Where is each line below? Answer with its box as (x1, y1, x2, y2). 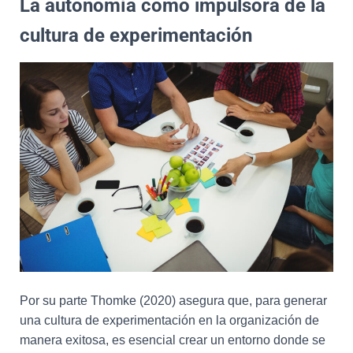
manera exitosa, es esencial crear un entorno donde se (20, 333, 325, 347)
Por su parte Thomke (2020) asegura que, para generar (20, 293, 327, 307)
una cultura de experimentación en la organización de (20, 313, 319, 327)
